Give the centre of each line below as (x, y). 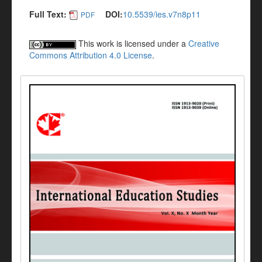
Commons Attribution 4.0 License (91, 55)
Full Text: (48, 14)
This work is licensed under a (132, 44)
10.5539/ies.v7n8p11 (162, 14)
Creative (204, 44)
